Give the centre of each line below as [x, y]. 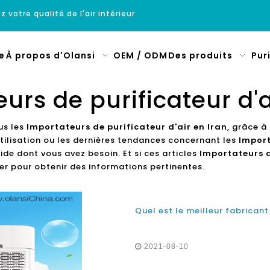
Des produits [200, 55]
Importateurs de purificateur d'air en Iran [127, 127]
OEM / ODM [140, 55]
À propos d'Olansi [50, 55]
